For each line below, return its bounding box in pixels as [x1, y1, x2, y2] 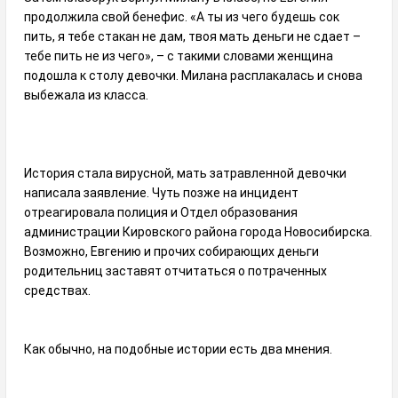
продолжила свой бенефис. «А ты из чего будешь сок [24, 9, 339, 24]
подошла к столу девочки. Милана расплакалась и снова [24, 68, 362, 83]
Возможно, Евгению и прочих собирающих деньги [24, 243, 319, 259]
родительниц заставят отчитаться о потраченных [24, 263, 327, 278]
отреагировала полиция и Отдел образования [24, 204, 298, 219]
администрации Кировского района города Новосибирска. [24, 224, 372, 239]
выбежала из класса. [24, 87, 148, 102]
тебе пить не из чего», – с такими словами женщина [24, 48, 333, 63]
